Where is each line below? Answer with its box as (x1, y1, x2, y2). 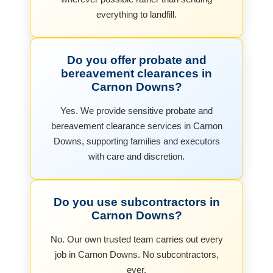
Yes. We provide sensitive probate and (60, 105, 213, 116)
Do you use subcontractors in (53, 195, 220, 208)
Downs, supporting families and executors (53, 135, 220, 146)
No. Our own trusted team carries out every (50, 233, 223, 244)
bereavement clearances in (61, 66, 212, 80)
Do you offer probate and (66, 53, 207, 66)
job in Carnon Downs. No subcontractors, (54, 249, 219, 260)
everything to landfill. (96, 9, 177, 19)
